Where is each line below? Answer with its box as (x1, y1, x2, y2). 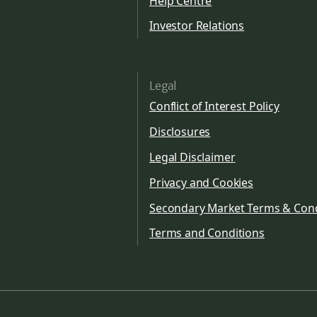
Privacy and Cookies (149, 174, 253, 190)
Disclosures (149, 124, 211, 140)
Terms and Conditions (149, 225, 265, 241)
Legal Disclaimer (149, 149, 236, 165)
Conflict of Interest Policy (149, 98, 279, 115)
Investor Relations (149, 18, 245, 34)
